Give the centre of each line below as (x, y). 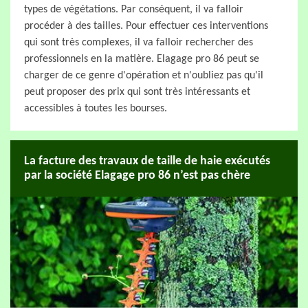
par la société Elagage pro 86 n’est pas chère (137, 176)
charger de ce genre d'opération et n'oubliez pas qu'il (144, 76)
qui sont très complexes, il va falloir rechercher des (139, 43)
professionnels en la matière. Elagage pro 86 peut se (142, 59)
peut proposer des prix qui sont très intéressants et (137, 92)
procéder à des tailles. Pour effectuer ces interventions (146, 26)
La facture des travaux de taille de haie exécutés (147, 161)
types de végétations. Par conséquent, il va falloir (134, 10)
